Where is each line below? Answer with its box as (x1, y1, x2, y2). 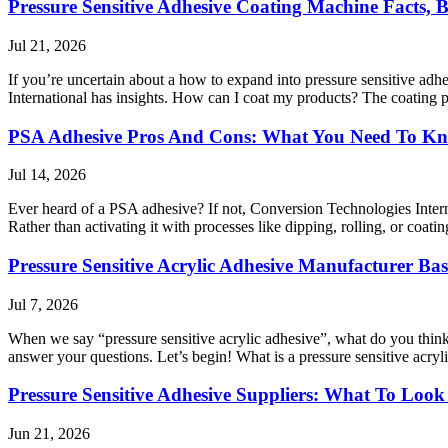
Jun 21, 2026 (8, 425, 90, 443)
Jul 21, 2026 (8, 36, 86, 54)
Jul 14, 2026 (8, 166, 86, 184)
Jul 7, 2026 (8, 295, 78, 313)
